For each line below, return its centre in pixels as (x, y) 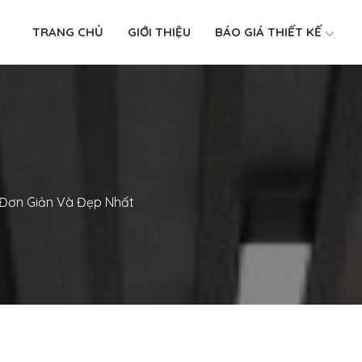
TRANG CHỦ (68, 32)
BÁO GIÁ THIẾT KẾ (268, 32)
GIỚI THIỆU (159, 32)
